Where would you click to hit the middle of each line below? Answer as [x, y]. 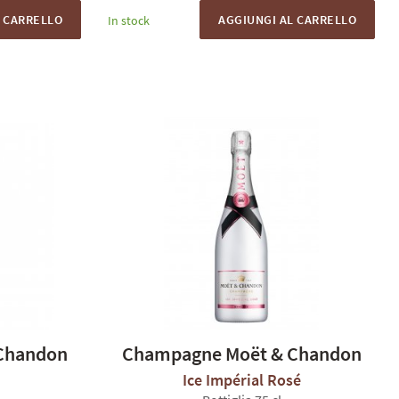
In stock [129, 20]
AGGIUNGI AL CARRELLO [287, 20]
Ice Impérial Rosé [241, 380]
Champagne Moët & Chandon [241, 354]
